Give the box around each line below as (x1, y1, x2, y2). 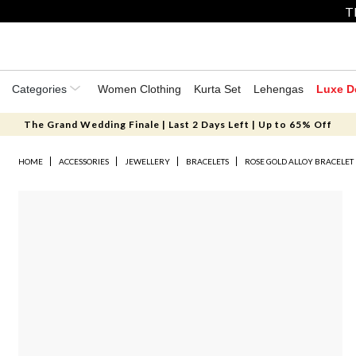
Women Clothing (98, 83, 181, 95)
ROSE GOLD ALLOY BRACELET (245, 157, 354, 166)
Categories (12, 83, 70, 95)
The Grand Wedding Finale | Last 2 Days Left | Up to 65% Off (23, 118, 332, 130)
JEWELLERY (125, 157, 171, 166)
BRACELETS (186, 157, 230, 166)
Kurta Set (194, 83, 241, 95)
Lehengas (253, 83, 304, 95)
